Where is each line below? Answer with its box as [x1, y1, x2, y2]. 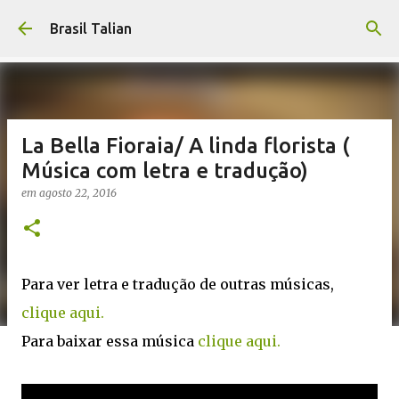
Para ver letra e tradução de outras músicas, [21, 275, 334, 293]
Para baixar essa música [21, 332, 198, 350]
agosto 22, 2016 [39, 186, 117, 199]
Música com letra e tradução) [21, 159, 308, 183]
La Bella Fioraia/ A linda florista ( [21, 134, 349, 158]
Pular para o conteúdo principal [98, 14, 301, 30]
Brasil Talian [50, 20, 132, 37]
